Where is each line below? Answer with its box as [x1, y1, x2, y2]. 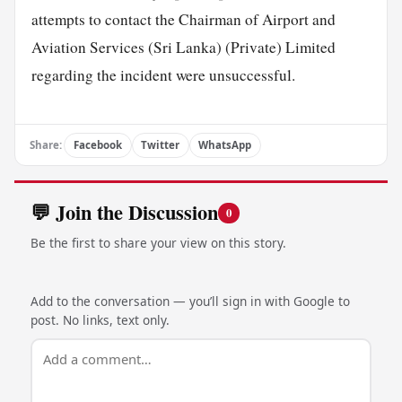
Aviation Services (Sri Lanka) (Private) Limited [31, 36, 336, 57]
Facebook [73, 138, 122, 153]
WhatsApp [198, 138, 252, 153]
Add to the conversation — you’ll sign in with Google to [30, 293, 350, 310]
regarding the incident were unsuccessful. [31, 64, 295, 85]
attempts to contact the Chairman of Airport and [31, 8, 336, 30]
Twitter [141, 138, 180, 153]
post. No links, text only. [30, 311, 170, 329]
